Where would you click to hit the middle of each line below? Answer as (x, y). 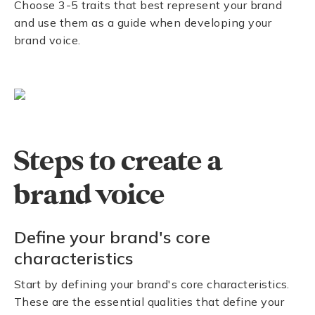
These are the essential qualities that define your (149, 302)
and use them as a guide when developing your (143, 22)
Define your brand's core (112, 237)
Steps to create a (118, 162)
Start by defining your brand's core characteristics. (152, 284)
